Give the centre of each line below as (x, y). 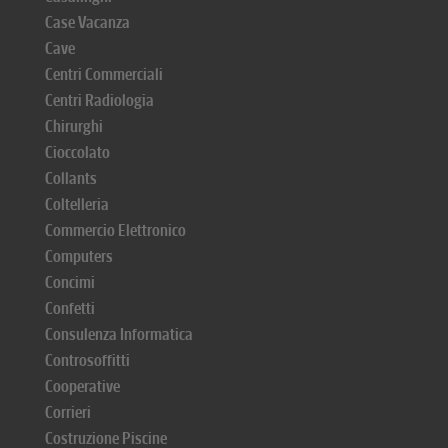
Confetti (70, 308)
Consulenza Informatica (119, 334)
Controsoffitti (87, 360)
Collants (71, 178)
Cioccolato (77, 152)
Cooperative (82, 386)
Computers (79, 256)
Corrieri (68, 412)
